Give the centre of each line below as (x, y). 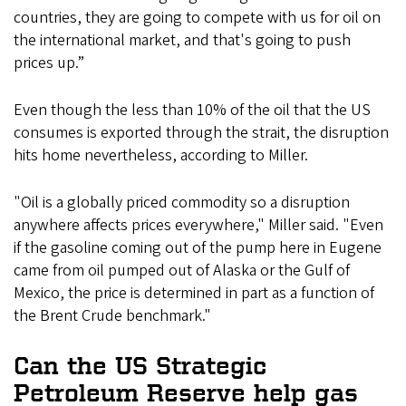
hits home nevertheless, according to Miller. (163, 156)
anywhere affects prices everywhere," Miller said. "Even (198, 226)
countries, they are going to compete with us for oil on (197, 18)
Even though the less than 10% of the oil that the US (192, 111)
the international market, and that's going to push (182, 41)
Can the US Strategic (140, 366)
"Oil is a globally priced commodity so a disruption (182, 203)
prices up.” (49, 63)
